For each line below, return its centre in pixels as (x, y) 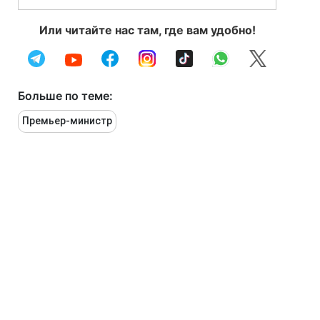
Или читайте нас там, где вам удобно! (147, 30)
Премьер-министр (67, 121)
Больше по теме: (65, 96)
